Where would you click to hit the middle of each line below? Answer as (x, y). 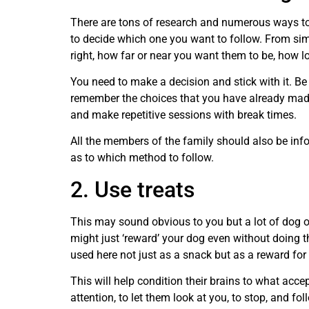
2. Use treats (132, 189)
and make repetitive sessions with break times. (183, 114)
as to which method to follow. (142, 158)
